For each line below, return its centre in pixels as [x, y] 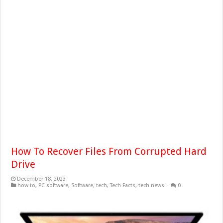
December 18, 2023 [42, 179]
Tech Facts [123, 186]
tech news [152, 186]
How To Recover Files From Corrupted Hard [109, 152]
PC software [54, 186]
